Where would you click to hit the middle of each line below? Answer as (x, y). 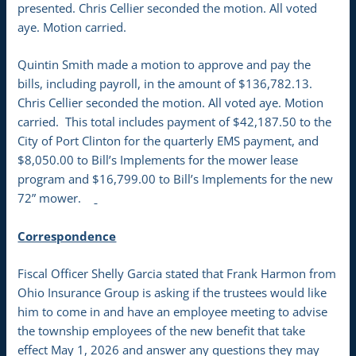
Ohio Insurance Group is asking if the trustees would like (172, 292)
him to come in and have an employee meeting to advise (173, 311)
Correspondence (67, 236)
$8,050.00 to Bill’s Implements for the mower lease (158, 160)
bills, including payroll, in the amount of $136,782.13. (167, 84)
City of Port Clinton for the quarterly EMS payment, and (168, 141)
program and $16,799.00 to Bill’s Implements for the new (176, 179)
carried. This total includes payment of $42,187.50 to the (175, 122)
